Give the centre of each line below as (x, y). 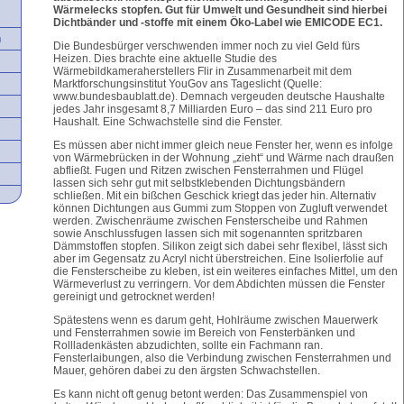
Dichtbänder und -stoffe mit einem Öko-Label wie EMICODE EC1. (218, 23)
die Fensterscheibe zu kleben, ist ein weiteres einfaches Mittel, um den (225, 271)
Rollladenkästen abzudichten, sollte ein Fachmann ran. (188, 345)
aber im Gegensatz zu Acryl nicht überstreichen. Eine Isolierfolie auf (218, 259)
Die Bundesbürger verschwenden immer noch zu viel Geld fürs (207, 46)
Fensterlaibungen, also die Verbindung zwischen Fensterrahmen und (222, 358)
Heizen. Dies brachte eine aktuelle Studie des (165, 59)
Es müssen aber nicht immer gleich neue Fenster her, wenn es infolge (223, 145)
